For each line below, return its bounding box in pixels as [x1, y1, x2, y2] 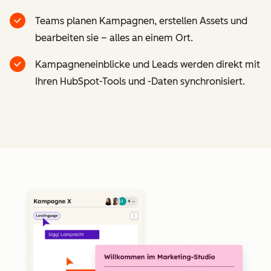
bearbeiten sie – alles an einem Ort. [35, 32, 193, 44]
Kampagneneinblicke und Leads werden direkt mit [35, 59, 260, 70]
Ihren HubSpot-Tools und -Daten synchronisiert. [35, 76, 245, 87]
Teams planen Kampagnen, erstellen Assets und [35, 15, 247, 27]
